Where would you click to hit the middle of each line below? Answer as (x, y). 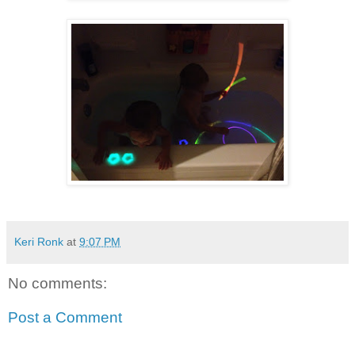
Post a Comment (65, 318)
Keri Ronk (39, 241)
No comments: (57, 283)
